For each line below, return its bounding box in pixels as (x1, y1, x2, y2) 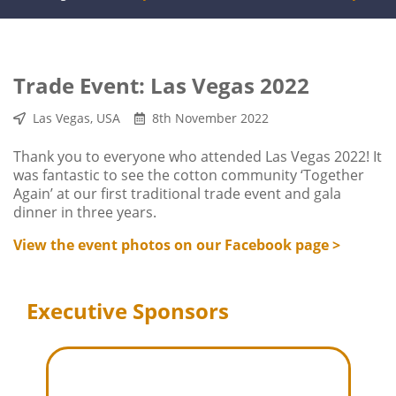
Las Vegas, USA (29, 110, 120, 126)
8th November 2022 (148, 110, 270, 126)
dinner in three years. (13, 202, 156, 222)
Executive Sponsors (27, 296, 229, 325)
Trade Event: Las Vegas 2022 (13, 71, 309, 100)
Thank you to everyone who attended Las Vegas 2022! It (13, 147, 382, 166)
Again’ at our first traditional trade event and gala (13, 184, 341, 203)
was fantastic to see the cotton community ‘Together (13, 165, 364, 185)
